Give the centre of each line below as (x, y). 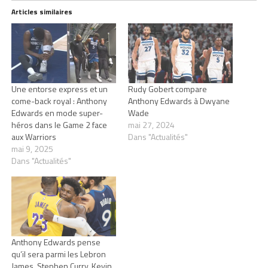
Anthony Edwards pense (56, 242)
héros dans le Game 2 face (59, 125)
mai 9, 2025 (32, 149)
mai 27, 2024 (151, 125)
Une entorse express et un (59, 89)
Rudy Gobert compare (167, 89)
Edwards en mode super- (57, 113)
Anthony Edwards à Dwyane (179, 101)
